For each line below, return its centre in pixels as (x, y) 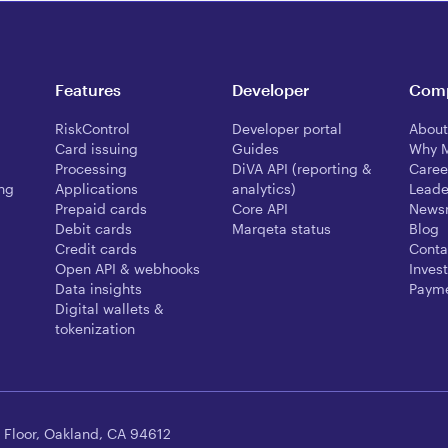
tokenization (95, 329)
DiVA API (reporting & (301, 169)
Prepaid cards (101, 209)
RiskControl (93, 129)
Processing (91, 169)
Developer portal (286, 129)
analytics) (263, 189)
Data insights (99, 289)
